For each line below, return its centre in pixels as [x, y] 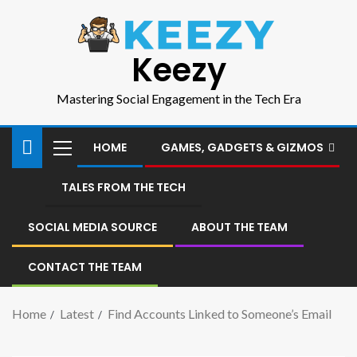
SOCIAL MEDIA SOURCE [92, 228]
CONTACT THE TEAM [85, 267]
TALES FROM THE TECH [124, 188]
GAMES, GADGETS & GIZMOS [242, 148]
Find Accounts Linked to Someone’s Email [220, 314]
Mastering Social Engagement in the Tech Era [178, 99]
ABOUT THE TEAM [239, 228]
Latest [77, 314]
